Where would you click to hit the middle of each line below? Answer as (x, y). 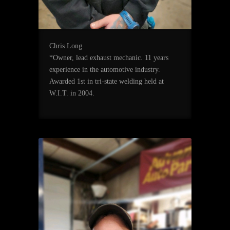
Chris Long (65, 46)
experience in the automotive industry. (104, 70)
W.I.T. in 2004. (72, 93)
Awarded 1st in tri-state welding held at (106, 82)
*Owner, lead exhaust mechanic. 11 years (109, 58)
